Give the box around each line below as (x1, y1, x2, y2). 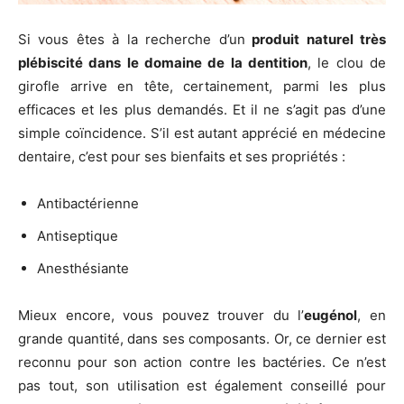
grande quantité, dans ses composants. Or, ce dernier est (18, 330, 386, 348)
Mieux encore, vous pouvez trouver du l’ (18, 307, 305, 325)
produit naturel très (244, 31, 387, 49)
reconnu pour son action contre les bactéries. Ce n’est (18, 353, 386, 372)
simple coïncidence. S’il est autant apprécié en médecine (18, 124, 386, 142)
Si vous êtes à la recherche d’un (18, 31, 245, 49)
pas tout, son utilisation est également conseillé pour (18, 377, 386, 395)
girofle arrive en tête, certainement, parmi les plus (18, 78, 386, 96)
